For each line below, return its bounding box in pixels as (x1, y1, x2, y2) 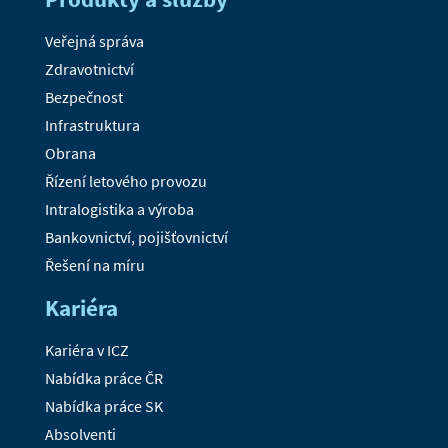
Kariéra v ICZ (44, 340, 129, 361)
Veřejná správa (44, 31, 144, 52)
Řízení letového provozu (44, 171, 207, 192)
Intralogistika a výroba (44, 199, 194, 220)
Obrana (44, 143, 96, 164)
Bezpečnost (44, 87, 123, 108)
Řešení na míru (44, 255, 145, 276)
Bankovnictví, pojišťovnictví (44, 227, 228, 248)
